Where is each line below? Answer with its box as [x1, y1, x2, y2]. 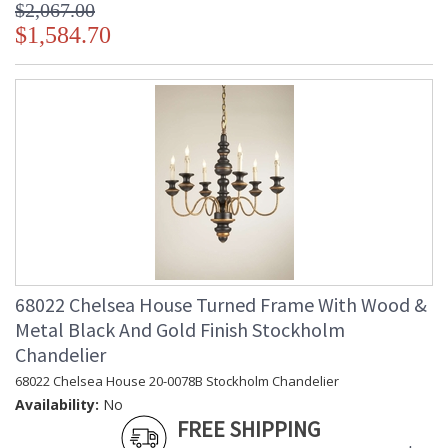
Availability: [15, 395, 99, 415]
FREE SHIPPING [177, 415, 320, 444]
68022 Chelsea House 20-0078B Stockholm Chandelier [15, 372, 339, 391]
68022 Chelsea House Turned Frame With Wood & [15, 292, 427, 318]
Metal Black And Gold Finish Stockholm [15, 317, 345, 343]
